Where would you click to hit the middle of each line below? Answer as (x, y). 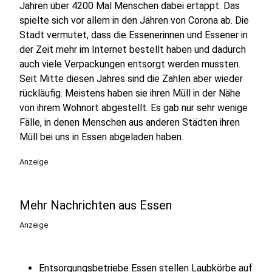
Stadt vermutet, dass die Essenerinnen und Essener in (134, 35)
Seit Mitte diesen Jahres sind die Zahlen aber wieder (131, 79)
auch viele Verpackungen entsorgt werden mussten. (130, 64)
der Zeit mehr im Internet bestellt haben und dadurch (133, 49)
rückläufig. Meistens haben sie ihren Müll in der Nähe (130, 93)
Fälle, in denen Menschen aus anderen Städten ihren (130, 122)
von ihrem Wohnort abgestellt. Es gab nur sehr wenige (134, 108)
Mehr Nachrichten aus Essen (96, 205)
